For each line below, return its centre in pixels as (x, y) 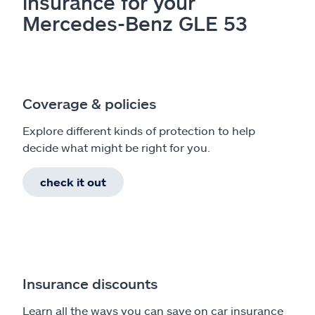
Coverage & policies (89, 103)
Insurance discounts (90, 283)
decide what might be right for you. (116, 147)
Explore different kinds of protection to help (139, 130)
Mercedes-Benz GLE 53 (135, 23)
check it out (73, 181)
